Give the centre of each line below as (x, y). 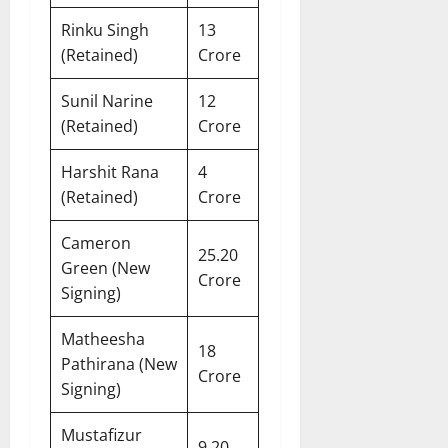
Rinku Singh (105, 30)
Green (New (105, 268)
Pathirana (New (119, 364)
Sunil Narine (107, 101)
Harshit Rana (110, 172)
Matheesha (103, 339)
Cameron (96, 243)
